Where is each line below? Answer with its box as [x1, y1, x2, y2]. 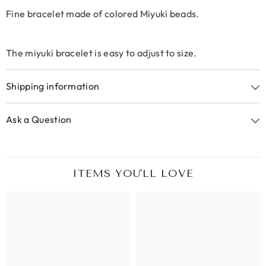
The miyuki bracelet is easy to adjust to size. [6, 47, 197, 59]
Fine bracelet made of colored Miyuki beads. [6, 8, 199, 20]
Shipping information [6, 80, 100, 92]
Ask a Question [6, 113, 72, 125]
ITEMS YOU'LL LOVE [72, 167, 194, 180]
